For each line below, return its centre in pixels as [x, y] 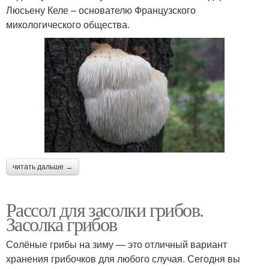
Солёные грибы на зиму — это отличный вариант [116, 244]
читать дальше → [43, 167]
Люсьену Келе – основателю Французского [101, 10]
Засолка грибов [62, 224]
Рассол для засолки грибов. [105, 210]
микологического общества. [68, 24]
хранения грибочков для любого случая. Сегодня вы [123, 259]
